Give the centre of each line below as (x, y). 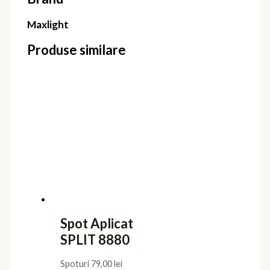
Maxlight (48, 24)
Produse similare (77, 49)
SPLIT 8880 (95, 239)
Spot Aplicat (96, 223)
